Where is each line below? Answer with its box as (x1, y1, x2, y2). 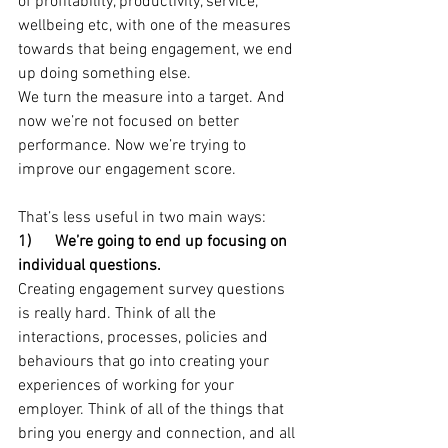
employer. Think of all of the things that (18, 400, 288, 420)
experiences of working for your (18, 376, 238, 396)
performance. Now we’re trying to (18, 136, 250, 156)
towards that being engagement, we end (18, 40, 297, 60)
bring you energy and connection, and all (18, 424, 299, 444)
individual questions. (18, 256, 161, 276)
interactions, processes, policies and (18, 328, 272, 348)
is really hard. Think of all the (18, 304, 220, 324)
